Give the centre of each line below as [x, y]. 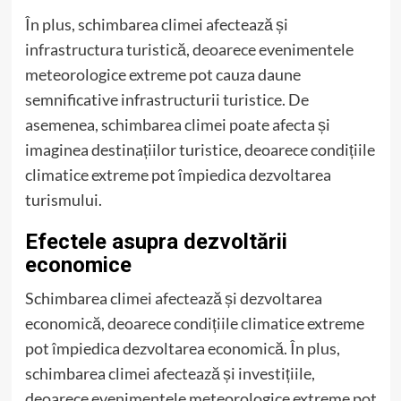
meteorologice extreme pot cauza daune [162, 75]
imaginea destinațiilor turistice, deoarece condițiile [200, 150]
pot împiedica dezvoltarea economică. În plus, [182, 349]
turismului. [63, 200]
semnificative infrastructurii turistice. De [166, 100]
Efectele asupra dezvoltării [156, 242]
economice [78, 265]
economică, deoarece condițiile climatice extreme [194, 324]
